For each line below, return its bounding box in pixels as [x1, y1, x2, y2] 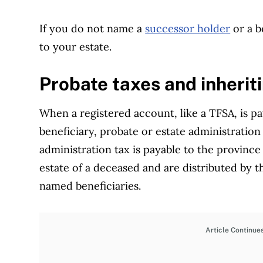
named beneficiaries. [39, 178, 144, 193]
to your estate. [39, 40, 115, 54]
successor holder [145, 22, 231, 36]
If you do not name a [39, 22, 146, 36]
